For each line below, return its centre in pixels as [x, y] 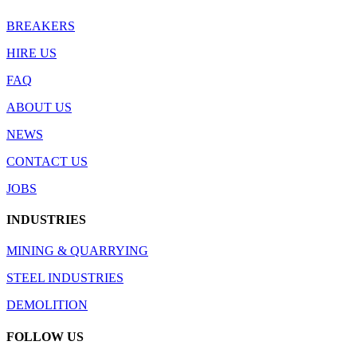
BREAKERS [41, 25]
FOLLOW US [45, 336]
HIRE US [31, 53]
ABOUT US [39, 107]
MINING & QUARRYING [77, 251]
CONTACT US [47, 161]
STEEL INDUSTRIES [65, 278]
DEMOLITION [47, 305]
